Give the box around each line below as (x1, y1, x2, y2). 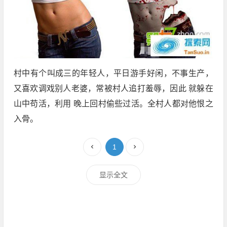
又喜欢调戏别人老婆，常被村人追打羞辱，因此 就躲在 (13, 84, 213, 93)
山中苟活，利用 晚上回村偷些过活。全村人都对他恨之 (13, 99, 213, 108)
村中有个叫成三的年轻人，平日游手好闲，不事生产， (13, 68, 213, 78)
